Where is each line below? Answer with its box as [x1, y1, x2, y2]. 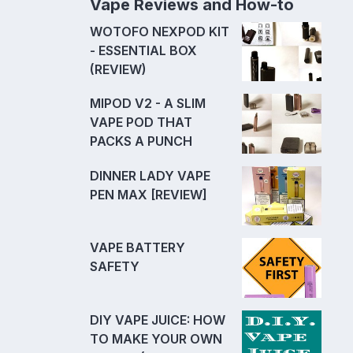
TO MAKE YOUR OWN [90, 330, 222, 347]
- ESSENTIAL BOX [90, 42, 197, 58]
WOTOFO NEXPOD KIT [90, 23, 229, 39]
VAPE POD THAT [90, 114, 192, 131]
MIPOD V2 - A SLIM [90, 95, 206, 112]
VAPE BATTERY [90, 240, 185, 256]
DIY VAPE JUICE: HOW [90, 311, 225, 328]
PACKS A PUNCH [90, 133, 192, 150]
